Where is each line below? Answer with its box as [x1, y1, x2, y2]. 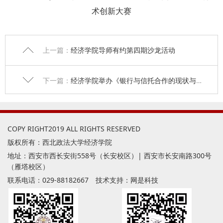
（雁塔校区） [7, 162, 49, 172]
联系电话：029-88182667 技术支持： [7, 175, 130, 185]
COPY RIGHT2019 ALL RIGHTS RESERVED [7, 124, 140, 134]
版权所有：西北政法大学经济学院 [7, 137, 112, 147]
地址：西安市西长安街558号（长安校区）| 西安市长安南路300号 [7, 151, 212, 161]
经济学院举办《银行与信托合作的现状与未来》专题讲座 [71, 76, 196, 86]
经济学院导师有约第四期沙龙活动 [71, 45, 175, 55]
